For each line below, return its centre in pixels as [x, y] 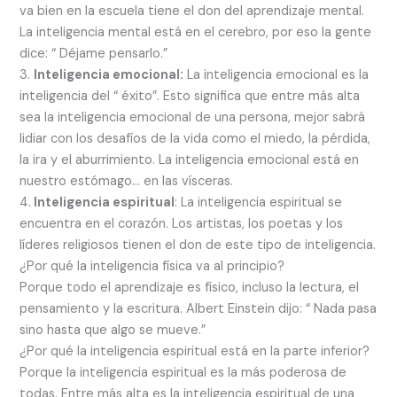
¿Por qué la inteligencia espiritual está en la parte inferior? [195, 351]
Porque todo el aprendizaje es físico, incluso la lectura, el [190, 287]
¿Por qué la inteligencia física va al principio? [152, 266]
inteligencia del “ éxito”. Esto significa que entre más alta [190, 96]
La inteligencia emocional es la [276, 74]
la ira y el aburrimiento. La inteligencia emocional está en [190, 160]
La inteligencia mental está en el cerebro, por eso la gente [196, 32]
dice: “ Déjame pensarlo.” [94, 53]
